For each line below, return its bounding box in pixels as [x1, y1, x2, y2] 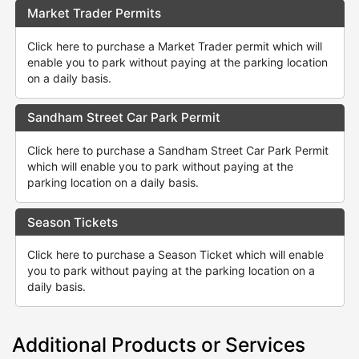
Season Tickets [26, 214, 118, 230]
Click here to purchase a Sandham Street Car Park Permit [26, 143, 329, 157]
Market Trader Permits [26, 5, 161, 21]
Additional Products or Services [12, 332, 305, 357]
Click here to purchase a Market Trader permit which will [26, 38, 322, 53]
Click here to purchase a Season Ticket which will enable [26, 248, 324, 262]
